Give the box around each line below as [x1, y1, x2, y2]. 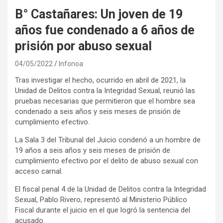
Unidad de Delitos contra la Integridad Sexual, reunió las [15, 86, 195, 95]
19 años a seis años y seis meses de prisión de [15, 145, 170, 155]
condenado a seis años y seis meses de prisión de [15, 107, 181, 116]
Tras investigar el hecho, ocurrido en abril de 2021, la [15, 75, 186, 85]
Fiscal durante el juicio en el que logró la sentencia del [15, 205, 190, 215]
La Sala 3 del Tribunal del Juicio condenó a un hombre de [15, 135, 201, 144]
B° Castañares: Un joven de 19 [15, 6, 183, 21]
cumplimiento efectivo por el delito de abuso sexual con [15, 156, 198, 165]
